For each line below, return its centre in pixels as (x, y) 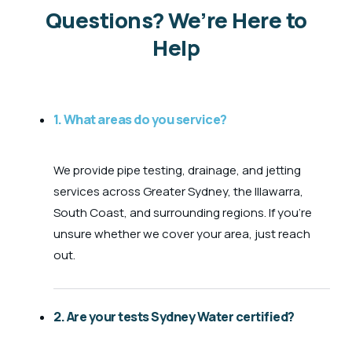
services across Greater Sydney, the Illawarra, (178, 191)
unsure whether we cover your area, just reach (182, 233)
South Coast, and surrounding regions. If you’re (183, 212)
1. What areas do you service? (140, 119)
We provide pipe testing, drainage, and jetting (177, 170)
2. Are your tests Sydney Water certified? (174, 317)
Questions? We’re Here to (176, 20)
